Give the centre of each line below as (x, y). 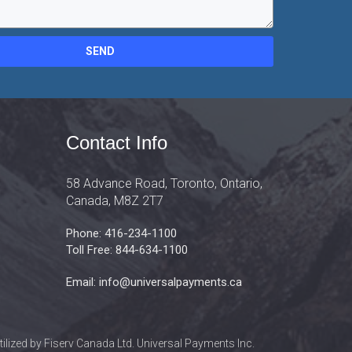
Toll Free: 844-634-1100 (126, 250)
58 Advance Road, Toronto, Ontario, (164, 184)
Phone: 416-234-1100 (121, 234)
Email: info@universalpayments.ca (154, 282)
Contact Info (116, 143)
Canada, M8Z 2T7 (114, 201)
